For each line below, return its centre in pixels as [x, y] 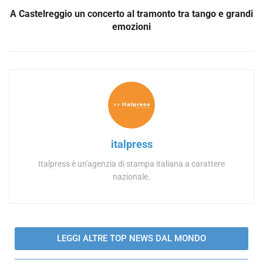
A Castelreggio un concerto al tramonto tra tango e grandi [131, 14]
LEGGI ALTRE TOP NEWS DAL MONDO [131, 238]
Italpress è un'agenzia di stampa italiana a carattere [131, 163]
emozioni [131, 26]
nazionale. [131, 176]
